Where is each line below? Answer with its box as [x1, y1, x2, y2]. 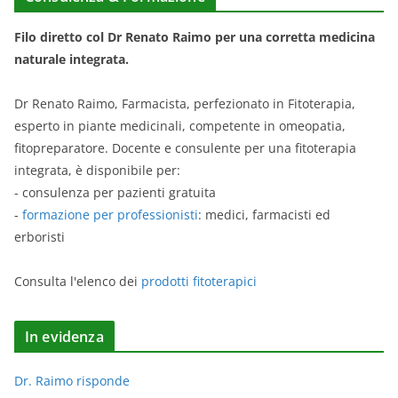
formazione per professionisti [22, 205, 198, 223]
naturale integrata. [14, 50, 129, 68]
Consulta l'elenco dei [14, 272, 141, 290]
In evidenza [25, 326, 104, 346]
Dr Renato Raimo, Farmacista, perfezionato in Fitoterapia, [14, 94, 355, 112]
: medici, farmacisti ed [198, 205, 330, 223]
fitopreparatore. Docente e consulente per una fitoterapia [14, 139, 356, 156]
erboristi [14, 227, 65, 245]
